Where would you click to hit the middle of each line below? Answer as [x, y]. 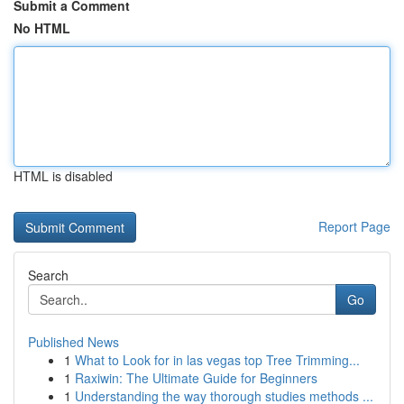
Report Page [354, 226]
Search [48, 275]
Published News [73, 342]
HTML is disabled [63, 176]
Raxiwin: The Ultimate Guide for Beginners [196, 378]
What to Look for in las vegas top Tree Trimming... [217, 360]
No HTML [42, 28]
